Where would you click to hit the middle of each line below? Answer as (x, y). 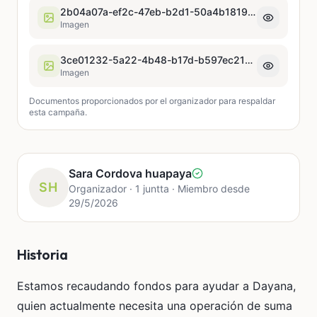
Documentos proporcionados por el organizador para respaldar (152, 100)
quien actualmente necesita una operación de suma (155, 305)
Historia (42, 254)
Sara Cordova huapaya (130, 173)
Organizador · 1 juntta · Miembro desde (159, 188)
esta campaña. (58, 112)
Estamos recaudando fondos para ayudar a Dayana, (156, 286)
